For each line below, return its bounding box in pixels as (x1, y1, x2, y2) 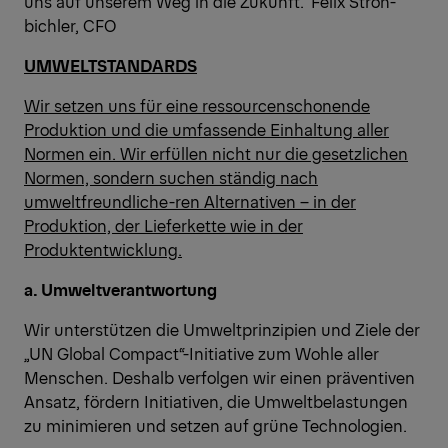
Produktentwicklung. (24, 238, 182, 261)
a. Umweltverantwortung (24, 278, 217, 301)
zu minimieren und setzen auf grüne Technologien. (24, 414, 407, 437)
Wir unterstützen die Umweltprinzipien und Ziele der (24, 318, 420, 341)
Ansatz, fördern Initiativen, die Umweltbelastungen (24, 390, 408, 413)
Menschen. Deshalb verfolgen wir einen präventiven (24, 366, 415, 389)
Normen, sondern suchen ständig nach (24, 166, 318, 189)
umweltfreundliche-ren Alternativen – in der (24, 190, 356, 213)
